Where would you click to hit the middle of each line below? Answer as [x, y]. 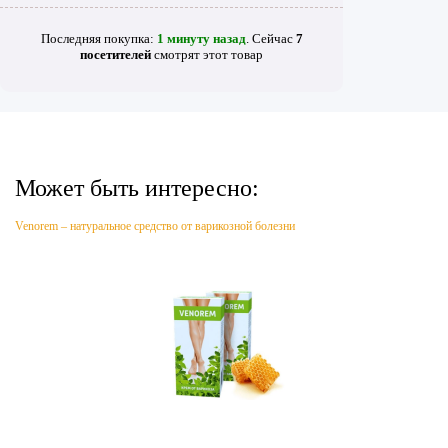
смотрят [177, 54]
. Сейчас [270, 38]
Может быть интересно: [137, 188]
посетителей [115, 54]
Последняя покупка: [98, 38]
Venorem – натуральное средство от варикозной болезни [155, 226]
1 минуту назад [201, 38]
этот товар [231, 54]
